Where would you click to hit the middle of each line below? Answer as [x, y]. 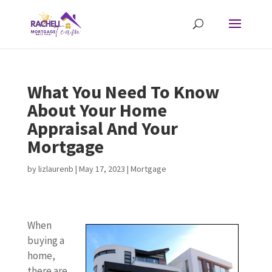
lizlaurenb [56, 169]
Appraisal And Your [102, 128]
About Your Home [97, 110]
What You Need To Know [123, 92]
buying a [46, 240]
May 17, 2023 [102, 169]
